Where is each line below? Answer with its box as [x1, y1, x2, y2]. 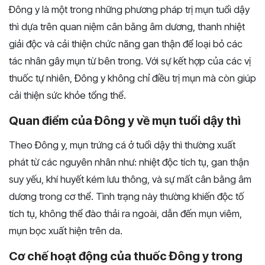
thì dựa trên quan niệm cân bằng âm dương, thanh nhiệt [9, 21, 245, 33]
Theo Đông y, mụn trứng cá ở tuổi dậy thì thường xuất [9, 139, 235, 151]
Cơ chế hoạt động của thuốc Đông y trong [9, 249, 243, 264]
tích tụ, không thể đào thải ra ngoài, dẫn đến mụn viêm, [9, 208, 242, 220]
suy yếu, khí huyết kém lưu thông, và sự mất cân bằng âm [9, 173, 251, 186]
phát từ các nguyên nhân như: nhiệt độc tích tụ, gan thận [9, 156, 249, 169]
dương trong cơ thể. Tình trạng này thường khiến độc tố [9, 190, 244, 203]
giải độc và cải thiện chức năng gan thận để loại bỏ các [9, 38, 243, 50]
